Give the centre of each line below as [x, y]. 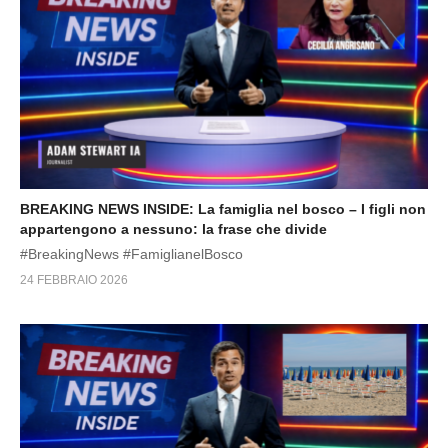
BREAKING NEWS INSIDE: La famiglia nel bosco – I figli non [223, 208]
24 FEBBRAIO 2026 [74, 279]
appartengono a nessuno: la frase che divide [173, 228]
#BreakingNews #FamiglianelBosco [131, 253]
